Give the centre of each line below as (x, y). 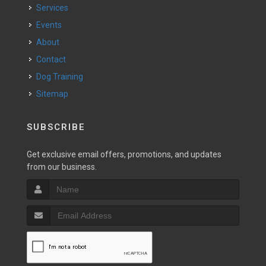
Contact (54, 59)
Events (51, 25)
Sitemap (52, 94)
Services (55, 8)
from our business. (62, 167)
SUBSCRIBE (56, 127)
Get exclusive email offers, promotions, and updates (124, 154)
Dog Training (62, 77)
